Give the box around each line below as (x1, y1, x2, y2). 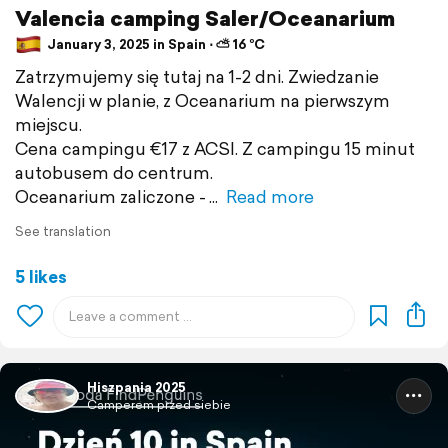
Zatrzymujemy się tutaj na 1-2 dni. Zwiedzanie (15, 63, 379, 89)
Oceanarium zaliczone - (15, 183, 206, 209)
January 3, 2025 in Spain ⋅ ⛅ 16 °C (44, 35, 265, 55)
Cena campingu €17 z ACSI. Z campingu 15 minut (15, 135, 415, 161)
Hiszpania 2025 (87, 377, 186, 397)
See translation (15, 221, 111, 241)
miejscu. (15, 111, 82, 137)
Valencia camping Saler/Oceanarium (15, 2, 395, 33)
